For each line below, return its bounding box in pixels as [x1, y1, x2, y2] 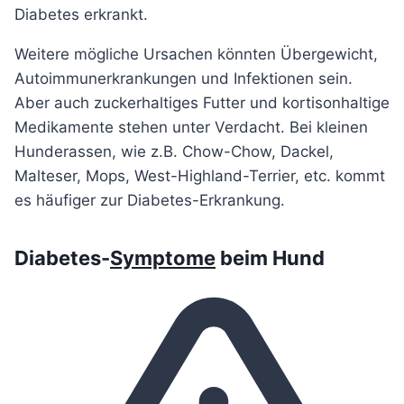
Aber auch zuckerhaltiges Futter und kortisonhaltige [14, 93, 390, 112]
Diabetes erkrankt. [14, 5, 148, 23]
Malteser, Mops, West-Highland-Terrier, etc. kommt [14, 166, 385, 185]
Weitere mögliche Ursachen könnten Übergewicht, [14, 44, 378, 63]
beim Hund [216, 245, 325, 270]
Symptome [110, 245, 216, 270]
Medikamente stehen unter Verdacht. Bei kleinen [14, 117, 368, 136]
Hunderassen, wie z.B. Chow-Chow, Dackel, [14, 142, 334, 161]
